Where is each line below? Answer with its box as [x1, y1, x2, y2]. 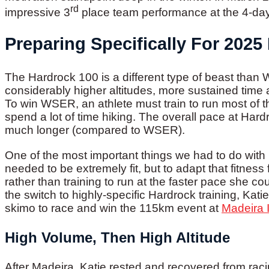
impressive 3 [5, 6, 70, 19]
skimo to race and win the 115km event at [5, 201, 222, 214]
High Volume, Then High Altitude [5, 229, 230, 246]
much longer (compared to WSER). [5, 124, 185, 137]
